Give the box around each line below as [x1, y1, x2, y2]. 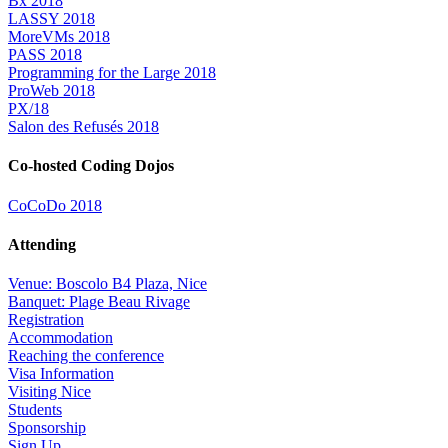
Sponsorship [8, 419, 86, 437]
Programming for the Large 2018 [8, 64, 216, 82]
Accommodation [8, 329, 113, 347]
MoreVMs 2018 [8, 28, 110, 46]
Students [8, 401, 62, 419]
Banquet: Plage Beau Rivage [8, 293, 190, 311]
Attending [8, 235, 76, 253]
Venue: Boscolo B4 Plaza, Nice [8, 275, 207, 293]
